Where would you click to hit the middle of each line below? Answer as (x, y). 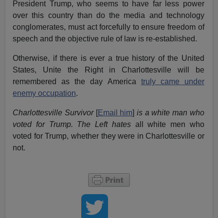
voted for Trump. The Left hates (74, 124)
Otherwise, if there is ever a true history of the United (109, 58)
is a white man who (171, 112)
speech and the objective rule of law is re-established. (105, 38)
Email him (115, 112)
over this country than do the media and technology (109, 15)
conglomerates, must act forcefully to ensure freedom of (109, 27)
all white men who (170, 124)
